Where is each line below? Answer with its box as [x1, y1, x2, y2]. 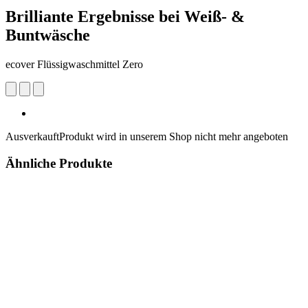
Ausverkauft [5, 130, 59, 142]
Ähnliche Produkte [5, 155, 112, 170]
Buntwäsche [5, 25, 90, 44]
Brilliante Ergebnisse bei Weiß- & [5, 7, 245, 25]
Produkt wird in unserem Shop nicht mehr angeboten [59, 130, 288, 142]
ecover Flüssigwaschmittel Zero [5, 58, 143, 70]
